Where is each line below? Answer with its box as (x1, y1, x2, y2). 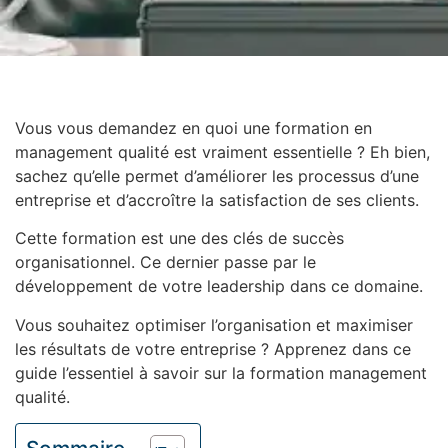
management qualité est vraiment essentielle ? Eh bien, (15, 142, 430, 162)
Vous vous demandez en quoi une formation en (15, 118, 372, 138)
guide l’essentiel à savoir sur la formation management (15, 362, 427, 383)
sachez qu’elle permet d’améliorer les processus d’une (15, 166, 419, 186)
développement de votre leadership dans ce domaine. (15, 276, 423, 297)
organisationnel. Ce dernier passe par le (15, 252, 316, 273)
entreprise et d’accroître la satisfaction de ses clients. (15, 190, 419, 210)
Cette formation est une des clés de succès (15, 228, 344, 249)
